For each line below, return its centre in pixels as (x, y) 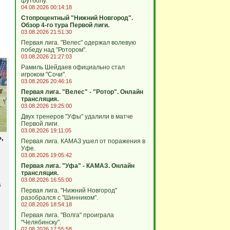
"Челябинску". (41, 222)
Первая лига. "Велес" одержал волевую (78, 43)
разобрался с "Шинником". (59, 198)
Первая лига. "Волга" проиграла (67, 215)
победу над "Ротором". (54, 50)
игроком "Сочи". (43, 74)
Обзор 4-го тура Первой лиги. (65, 25)
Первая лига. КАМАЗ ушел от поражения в (83, 141)
